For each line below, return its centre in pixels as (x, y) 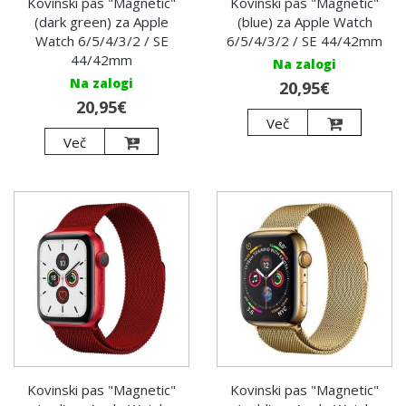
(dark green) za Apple (101, 22)
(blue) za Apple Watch (304, 22)
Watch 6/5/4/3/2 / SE (101, 41)
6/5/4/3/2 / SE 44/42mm (304, 41)
